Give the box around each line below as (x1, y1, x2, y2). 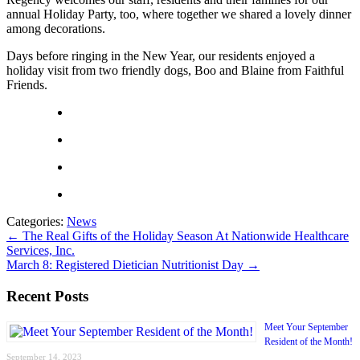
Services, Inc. (6, 243, 75, 257)
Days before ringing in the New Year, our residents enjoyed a (6, 48, 315, 63)
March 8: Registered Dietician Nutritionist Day (6, 257, 247, 272)
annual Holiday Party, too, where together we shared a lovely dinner (6, 6, 351, 21)
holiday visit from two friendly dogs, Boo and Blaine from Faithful (6, 63, 344, 77)
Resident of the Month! (264, 336, 353, 348)
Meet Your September (264, 321, 348, 333)
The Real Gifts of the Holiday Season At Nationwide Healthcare (19, 228, 349, 243)
